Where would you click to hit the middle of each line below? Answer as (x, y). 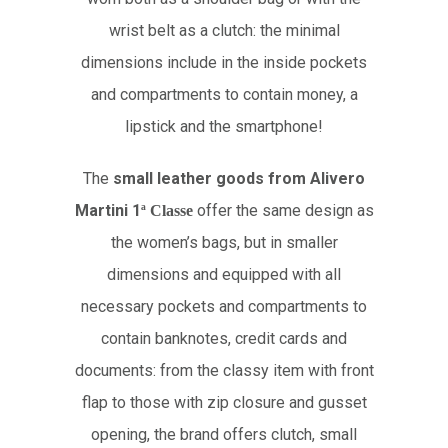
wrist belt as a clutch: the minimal (224, 30)
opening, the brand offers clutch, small (224, 434)
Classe (169, 210)
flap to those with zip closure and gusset (224, 402)
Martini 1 (107, 210)
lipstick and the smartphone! (224, 126)
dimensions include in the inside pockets (224, 62)
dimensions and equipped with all (224, 274)
